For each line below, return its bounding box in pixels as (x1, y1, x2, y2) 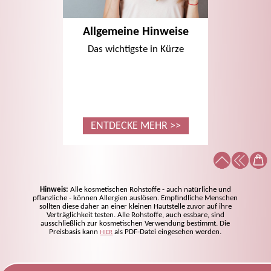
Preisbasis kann (49, 228, 100, 237)
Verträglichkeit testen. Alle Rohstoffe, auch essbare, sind (46, 211, 224, 220)
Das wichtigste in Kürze (87, 44, 184, 55)
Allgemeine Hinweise (82, 26, 189, 39)
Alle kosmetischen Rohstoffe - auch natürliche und (68, 186, 231, 194)
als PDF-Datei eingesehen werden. (113, 228, 222, 237)
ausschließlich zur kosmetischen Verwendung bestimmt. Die (41, 220, 230, 228)
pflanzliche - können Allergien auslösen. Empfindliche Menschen (33, 194, 238, 203)
